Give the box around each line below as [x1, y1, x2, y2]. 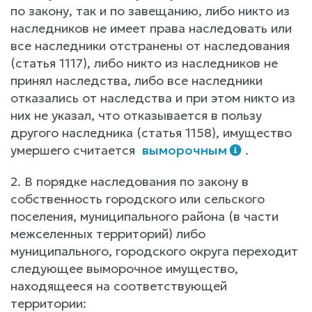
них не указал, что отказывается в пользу [10, 107, 262, 123]
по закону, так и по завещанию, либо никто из [10, 3, 290, 19]
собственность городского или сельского [10, 191, 265, 208]
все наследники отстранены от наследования [10, 38, 290, 54]
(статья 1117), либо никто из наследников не [10, 55, 278, 71]
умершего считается [10, 142, 139, 158]
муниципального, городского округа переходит [10, 243, 298, 260]
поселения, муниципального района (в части [10, 208, 279, 225]
